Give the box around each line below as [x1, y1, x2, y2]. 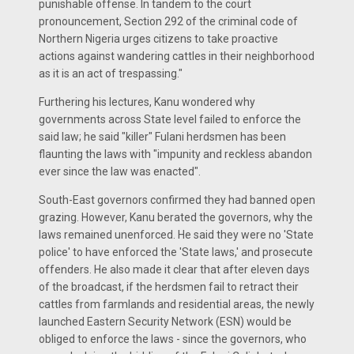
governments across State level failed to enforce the [39, 113, 301, 126]
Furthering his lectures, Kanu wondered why [39, 96, 255, 108]
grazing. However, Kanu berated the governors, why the [39, 211, 313, 224]
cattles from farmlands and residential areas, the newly [39, 298, 314, 311]
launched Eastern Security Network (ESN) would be [39, 315, 292, 328]
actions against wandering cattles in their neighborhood [39, 50, 314, 62]
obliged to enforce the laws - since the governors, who [39, 333, 307, 345]
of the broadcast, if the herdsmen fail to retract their [39, 281, 299, 293]
